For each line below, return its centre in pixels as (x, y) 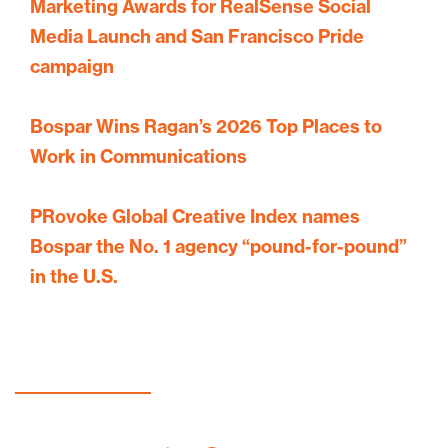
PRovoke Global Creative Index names (195, 216)
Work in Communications (138, 156)
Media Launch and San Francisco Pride (197, 36)
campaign (72, 66)
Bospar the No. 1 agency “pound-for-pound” (218, 246)
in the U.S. (74, 276)
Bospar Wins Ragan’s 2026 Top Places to (206, 126)
